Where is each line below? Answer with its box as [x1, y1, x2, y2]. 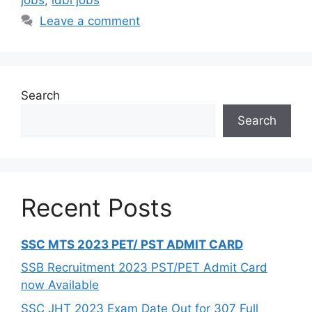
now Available [21, 278, 99, 292]
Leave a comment [40, 13, 141, 28]
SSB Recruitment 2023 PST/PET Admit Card [21, 260, 267, 275]
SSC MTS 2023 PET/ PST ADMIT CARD [21, 237, 243, 251]
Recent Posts [21, 192, 172, 222]
